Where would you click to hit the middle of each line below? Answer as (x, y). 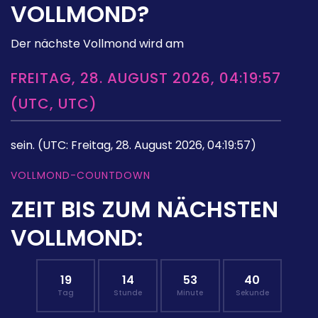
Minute (190, 292)
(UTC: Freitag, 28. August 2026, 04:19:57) (147, 145)
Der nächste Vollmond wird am (97, 43)
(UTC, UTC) (54, 103)
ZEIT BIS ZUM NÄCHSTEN (144, 209)
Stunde (128, 292)
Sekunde (252, 292)
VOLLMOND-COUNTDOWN (81, 175)
